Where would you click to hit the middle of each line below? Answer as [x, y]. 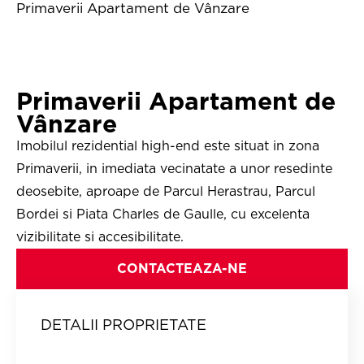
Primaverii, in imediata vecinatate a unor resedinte [174, 169]
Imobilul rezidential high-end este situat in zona [168, 146]
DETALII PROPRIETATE [123, 325]
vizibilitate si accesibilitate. [100, 237]
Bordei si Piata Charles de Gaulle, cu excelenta [163, 214]
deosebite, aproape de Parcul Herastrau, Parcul [166, 191]
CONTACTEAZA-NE [182, 269]
